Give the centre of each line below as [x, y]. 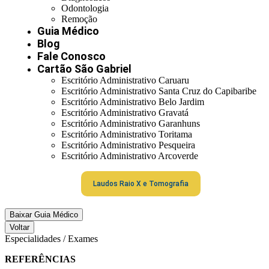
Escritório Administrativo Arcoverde [129, 156]
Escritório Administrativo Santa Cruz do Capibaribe [159, 91]
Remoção [79, 19]
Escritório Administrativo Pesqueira [128, 145]
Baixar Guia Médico [44, 215]
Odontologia [85, 8]
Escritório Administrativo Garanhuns [130, 123]
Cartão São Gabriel [84, 69]
